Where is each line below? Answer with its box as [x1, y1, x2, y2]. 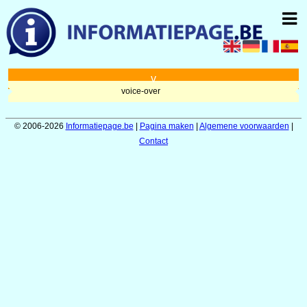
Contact [139, 136, 168, 146]
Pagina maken [139, 121, 194, 131]
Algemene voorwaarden [199, 121, 289, 131]
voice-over [121, 86, 160, 97]
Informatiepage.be [65, 121, 134, 131]
